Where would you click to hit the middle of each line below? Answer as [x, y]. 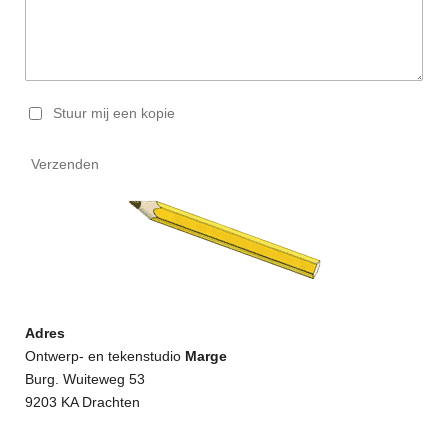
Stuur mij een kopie [114, 112]
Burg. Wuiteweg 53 [85, 379]
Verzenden [65, 164]
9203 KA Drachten [82, 402]
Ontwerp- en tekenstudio [105, 356]
